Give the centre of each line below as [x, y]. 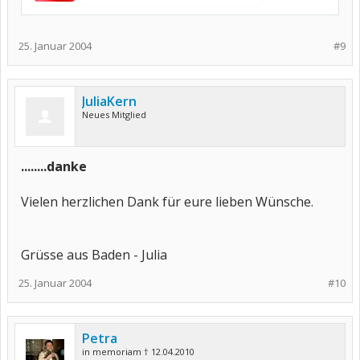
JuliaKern [109, 101]
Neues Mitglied [114, 115]
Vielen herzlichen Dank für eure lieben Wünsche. [167, 202]
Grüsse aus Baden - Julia [94, 255]
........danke [54, 166]
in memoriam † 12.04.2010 [138, 352]
